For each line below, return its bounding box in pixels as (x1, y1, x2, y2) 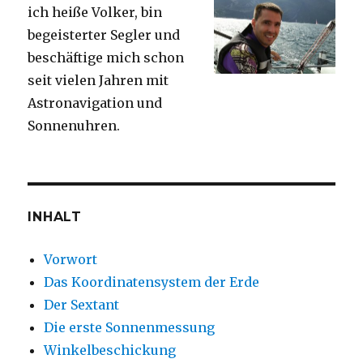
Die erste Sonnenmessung (44, 318, 216, 335)
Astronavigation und (28, 94, 163, 111)
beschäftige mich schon (28, 49, 185, 66)
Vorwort (44, 250, 98, 267)
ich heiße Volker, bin (28, 3, 163, 20)
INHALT (28, 208, 82, 224)
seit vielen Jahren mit (28, 71, 169, 88)
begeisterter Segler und (28, 26, 181, 43)
